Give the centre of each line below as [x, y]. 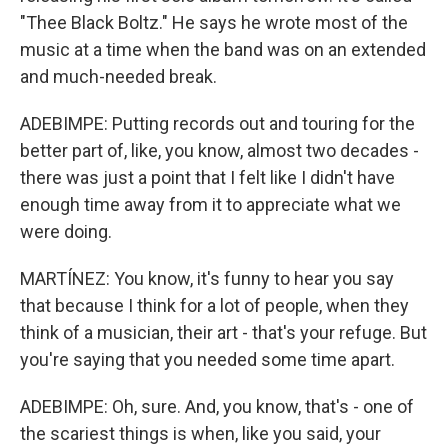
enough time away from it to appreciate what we [210, 204]
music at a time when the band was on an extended [223, 49]
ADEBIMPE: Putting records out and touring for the [217, 123]
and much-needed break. [118, 76]
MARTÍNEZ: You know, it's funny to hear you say [207, 278]
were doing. [66, 231]
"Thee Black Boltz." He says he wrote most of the [214, 22]
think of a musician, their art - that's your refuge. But [223, 332]
